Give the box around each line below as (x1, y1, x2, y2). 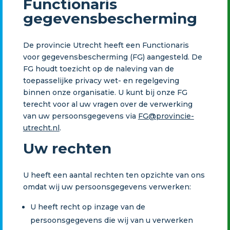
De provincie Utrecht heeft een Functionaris (23, 40, 189, 50)
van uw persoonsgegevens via (23, 111, 138, 121)
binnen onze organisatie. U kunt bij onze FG (23, 87, 187, 97)
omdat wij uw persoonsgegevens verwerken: (23, 182, 191, 191)
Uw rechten (23, 139, 111, 157)
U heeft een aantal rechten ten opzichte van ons (23, 170, 205, 180)
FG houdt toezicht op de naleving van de (23, 64, 174, 73)
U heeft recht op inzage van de (30, 202, 145, 212)
